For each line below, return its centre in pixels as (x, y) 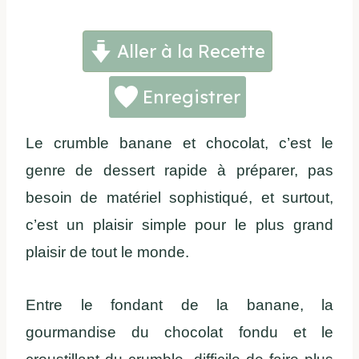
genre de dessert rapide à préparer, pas (179, 171)
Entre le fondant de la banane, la (179, 305)
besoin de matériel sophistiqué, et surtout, (179, 198)
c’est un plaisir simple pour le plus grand (179, 225)
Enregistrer (189, 97)
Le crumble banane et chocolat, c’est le (179, 143)
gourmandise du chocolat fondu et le (179, 333)
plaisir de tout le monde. (107, 252)
